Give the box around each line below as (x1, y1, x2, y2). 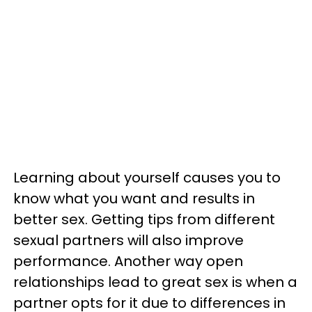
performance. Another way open (13, 251, 243, 272)
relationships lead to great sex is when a (13, 272, 297, 292)
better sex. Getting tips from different (13, 210, 275, 230)
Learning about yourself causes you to (13, 168, 281, 188)
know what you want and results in (13, 189, 255, 209)
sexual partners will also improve (13, 231, 244, 251)
